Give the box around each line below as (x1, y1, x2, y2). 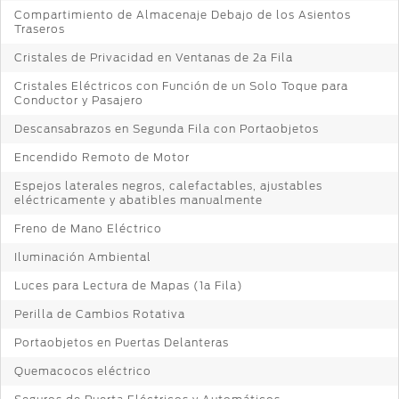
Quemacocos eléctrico (14, 363, 151, 378)
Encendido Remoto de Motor (14, 150, 190, 164)
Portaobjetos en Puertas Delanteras (14, 335, 229, 349)
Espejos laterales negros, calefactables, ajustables (14, 178, 322, 192)
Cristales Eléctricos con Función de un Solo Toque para (14, 78, 348, 93)
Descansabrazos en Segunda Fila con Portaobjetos (14, 121, 319, 135)
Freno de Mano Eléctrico (14, 221, 162, 235)
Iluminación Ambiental (14, 249, 151, 264)
